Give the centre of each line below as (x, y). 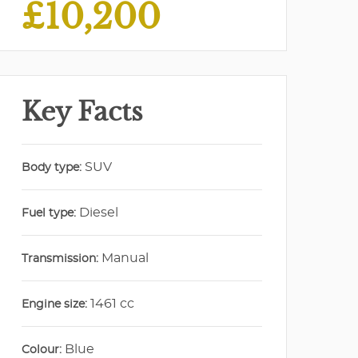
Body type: (52, 168)
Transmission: (60, 259)
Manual (124, 258)
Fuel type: (49, 213)
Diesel (97, 213)
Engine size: (55, 304)
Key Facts (83, 112)
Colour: (42, 350)
